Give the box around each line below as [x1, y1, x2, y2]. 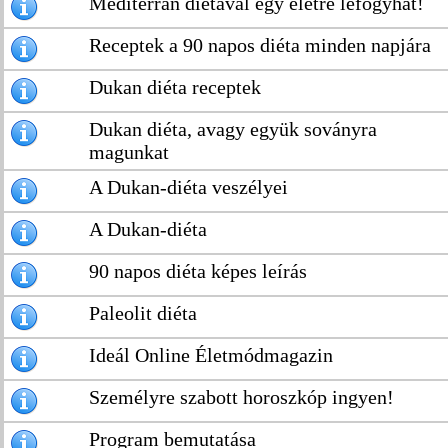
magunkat [89, 141, 169, 163]
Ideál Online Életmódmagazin [89, 344, 333, 366]
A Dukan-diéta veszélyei [89, 176, 288, 198]
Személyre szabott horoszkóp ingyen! [89, 386, 394, 408]
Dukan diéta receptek [89, 76, 261, 98]
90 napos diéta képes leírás [89, 260, 307, 282]
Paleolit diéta [89, 302, 197, 324]
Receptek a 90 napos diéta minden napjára [89, 34, 431, 56]
